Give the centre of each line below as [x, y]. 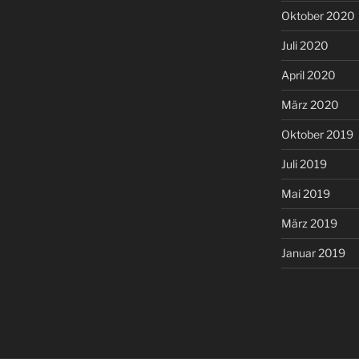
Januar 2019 [313, 252]
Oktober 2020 [318, 15]
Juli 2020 [305, 45]
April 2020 [308, 75]
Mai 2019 [305, 193]
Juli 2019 [304, 163]
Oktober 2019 [317, 134]
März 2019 [309, 223]
